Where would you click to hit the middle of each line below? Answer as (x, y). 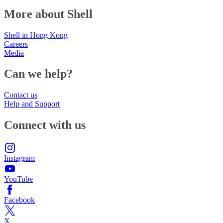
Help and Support (32, 104)
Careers (16, 44)
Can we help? (38, 74)
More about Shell (48, 14)
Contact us (21, 95)
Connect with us (45, 125)
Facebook (19, 200)
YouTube (18, 179)
